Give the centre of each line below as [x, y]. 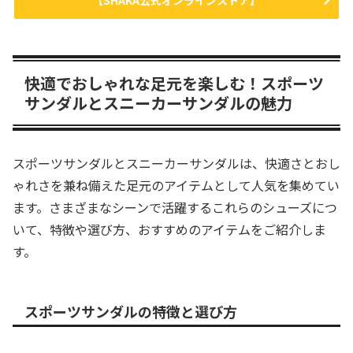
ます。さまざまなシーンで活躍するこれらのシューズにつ [175, 207]
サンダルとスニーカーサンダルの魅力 [158, 103]
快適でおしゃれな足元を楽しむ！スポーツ [174, 84]
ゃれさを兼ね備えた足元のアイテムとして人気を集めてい [176, 185]
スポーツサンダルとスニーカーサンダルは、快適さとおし [176, 163]
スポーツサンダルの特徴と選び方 [131, 311]
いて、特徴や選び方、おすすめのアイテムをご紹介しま [169, 229]
